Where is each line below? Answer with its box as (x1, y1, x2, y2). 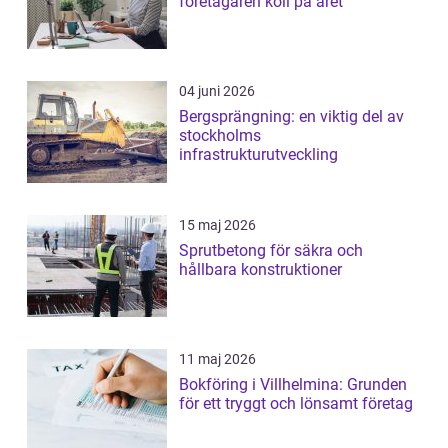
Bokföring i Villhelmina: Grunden (179, 375, 407, 395)
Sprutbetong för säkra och (179, 241, 363, 261)
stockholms (179, 126, 261, 146)
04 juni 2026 (179, 83, 255, 100)
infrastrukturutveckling (179, 145, 338, 165)
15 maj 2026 (179, 217, 256, 234)
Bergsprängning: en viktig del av (179, 107, 404, 127)
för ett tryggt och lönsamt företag (179, 394, 413, 414)
